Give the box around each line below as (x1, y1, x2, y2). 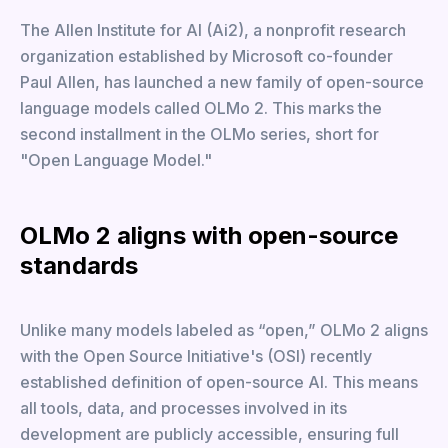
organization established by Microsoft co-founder (20, 46, 393, 66)
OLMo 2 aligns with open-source (20, 221, 398, 250)
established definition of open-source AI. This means (20, 372, 418, 392)
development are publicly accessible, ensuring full (20, 424, 399, 444)
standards (20, 251, 138, 280)
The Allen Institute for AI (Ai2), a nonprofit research (20, 20, 406, 40)
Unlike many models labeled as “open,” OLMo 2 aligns (20, 320, 428, 340)
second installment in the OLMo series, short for (20, 124, 379, 144)
